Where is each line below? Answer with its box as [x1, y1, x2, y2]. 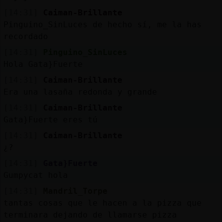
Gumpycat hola [3, 170, 68, 180]
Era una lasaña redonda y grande [3, 87, 157, 97]
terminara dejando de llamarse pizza [3, 210, 177, 220]
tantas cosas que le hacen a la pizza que [3, 198, 202, 208]
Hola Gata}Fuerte [3, 59, 83, 69]
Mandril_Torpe [43, 186, 108, 196]
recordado [3, 31, 48, 41]
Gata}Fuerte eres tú [3, 114, 98, 124]
